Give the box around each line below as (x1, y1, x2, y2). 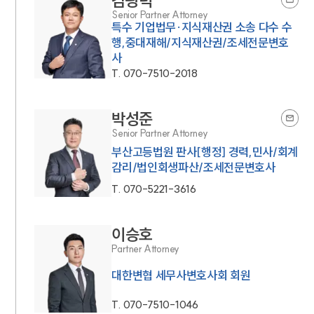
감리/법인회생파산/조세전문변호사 (111, 160, 275, 175)
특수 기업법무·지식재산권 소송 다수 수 (111, 20, 292, 35)
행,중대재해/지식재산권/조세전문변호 (111, 35, 289, 50)
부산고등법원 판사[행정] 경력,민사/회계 (111, 144, 298, 160)
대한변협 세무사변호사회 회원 (111, 268, 251, 283)
